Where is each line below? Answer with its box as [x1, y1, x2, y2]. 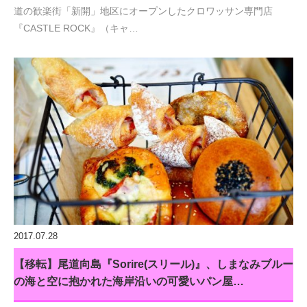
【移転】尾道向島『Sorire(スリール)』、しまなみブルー [14, 258, 293, 270]
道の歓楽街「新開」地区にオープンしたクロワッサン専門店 [14, 5, 273, 16]
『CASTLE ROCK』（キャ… [14, 22, 138, 34]
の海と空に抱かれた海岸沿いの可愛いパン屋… [14, 275, 244, 287]
